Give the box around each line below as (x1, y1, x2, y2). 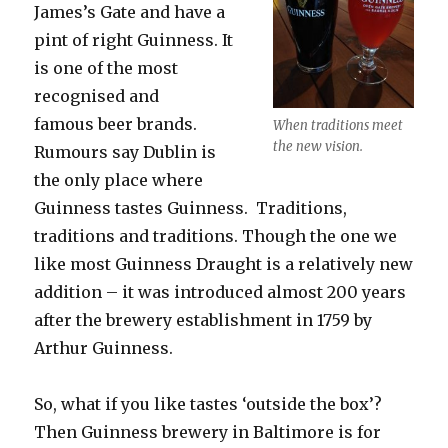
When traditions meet (272, 116, 403, 134)
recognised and (34, 85, 160, 106)
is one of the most (34, 57, 179, 78)
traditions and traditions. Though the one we (34, 225, 398, 246)
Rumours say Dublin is (34, 141, 217, 162)
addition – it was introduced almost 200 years (34, 281, 407, 302)
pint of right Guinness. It (34, 29, 234, 50)
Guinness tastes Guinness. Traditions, (34, 197, 348, 218)
